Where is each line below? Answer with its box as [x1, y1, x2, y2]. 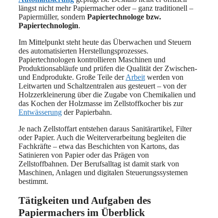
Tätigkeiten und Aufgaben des [18, 194, 151, 206]
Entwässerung [18, 108, 62, 117]
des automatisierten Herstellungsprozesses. [18, 47, 148, 55]
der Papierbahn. [62, 108, 112, 117]
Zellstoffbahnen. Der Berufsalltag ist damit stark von [18, 160, 179, 168]
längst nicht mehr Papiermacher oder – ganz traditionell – [18, 4, 193, 13]
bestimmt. [18, 177, 48, 186]
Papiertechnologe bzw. [87, 13, 161, 21]
